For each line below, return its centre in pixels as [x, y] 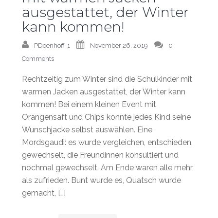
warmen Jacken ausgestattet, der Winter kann [104, 91]
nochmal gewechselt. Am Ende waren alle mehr [107, 167]
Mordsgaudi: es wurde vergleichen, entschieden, [107, 142]
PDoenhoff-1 [52, 45]
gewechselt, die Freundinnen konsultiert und [100, 155]
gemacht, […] [44, 193]
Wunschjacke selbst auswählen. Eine [87, 129]
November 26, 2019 [119, 45]
